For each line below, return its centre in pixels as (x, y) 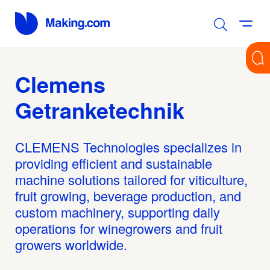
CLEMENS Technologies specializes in (128, 146)
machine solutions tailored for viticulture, (131, 179)
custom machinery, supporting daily (118, 212)
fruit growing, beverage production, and (128, 195)
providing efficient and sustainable (114, 163)
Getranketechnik (100, 109)
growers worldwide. (71, 244)
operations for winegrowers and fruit (119, 228)
